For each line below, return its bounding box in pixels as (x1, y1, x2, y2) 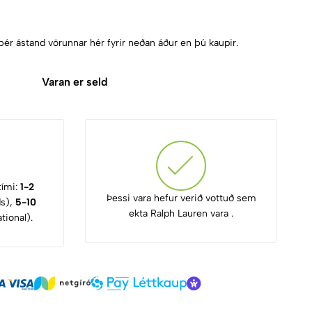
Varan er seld (41, 75, 108, 88)
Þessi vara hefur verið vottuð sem (106, 192, 256, 204)
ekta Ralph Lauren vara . (129, 208, 233, 219)
